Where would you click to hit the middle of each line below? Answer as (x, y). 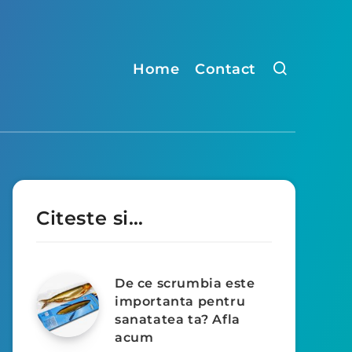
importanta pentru (180, 301)
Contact (225, 69)
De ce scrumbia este (185, 283)
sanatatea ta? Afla (178, 319)
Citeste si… (90, 218)
